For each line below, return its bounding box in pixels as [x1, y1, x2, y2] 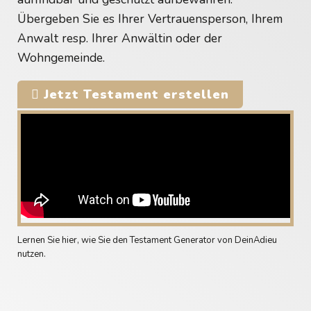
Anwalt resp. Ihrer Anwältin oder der [17, 29, 222, 47]
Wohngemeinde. [17, 49, 105, 66]
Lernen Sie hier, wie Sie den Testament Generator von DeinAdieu [17, 233, 277, 246]
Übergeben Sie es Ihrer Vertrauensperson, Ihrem [17, 10, 283, 27]
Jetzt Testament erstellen [40, 85, 229, 103]
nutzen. [17, 247, 46, 260]
